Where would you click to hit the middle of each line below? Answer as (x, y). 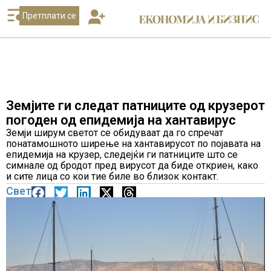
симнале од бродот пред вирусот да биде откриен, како (132, 165)
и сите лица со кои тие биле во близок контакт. (112, 176)
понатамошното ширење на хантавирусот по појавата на (133, 144)
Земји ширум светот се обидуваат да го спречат (115, 133)
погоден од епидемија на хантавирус (121, 120)
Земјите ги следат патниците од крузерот (135, 106)
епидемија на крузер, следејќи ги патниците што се (122, 155)
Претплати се (49, 16)
